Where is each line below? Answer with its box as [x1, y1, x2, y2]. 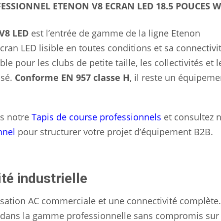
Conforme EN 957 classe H [15, 72, 130, 84]
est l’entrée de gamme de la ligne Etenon [29, 27, 200, 39]
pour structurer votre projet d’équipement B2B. [15, 126, 213, 138]
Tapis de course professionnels [32, 111, 161, 123]
